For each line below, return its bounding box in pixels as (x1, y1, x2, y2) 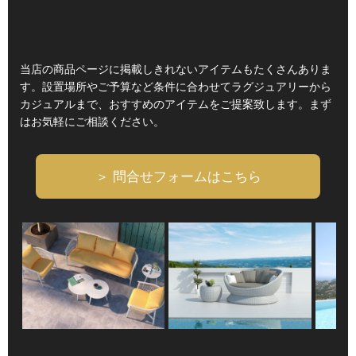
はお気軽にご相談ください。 (20, 114, 164, 128)
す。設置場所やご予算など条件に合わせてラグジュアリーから (20, 79, 331, 93)
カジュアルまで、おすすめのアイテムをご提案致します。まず (20, 97, 331, 110)
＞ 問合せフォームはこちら (95, 168, 261, 184)
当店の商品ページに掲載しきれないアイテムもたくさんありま (20, 62, 331, 75)
